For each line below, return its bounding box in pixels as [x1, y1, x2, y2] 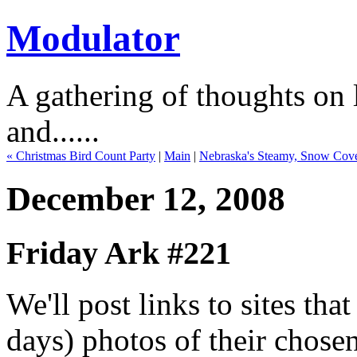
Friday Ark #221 [6, 234, 231, 271]
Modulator [6, 18, 180, 60]
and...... [6, 113, 100, 148]
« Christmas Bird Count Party [6, 148, 155, 163]
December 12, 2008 [6, 179, 285, 218]
